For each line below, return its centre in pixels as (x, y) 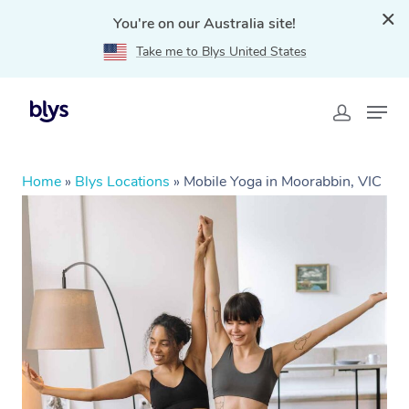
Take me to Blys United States (221, 52)
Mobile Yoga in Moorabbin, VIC (283, 182)
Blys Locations (122, 182)
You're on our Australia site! (204, 24)
